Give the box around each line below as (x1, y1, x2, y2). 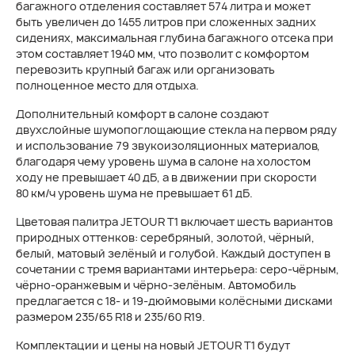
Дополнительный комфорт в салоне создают (16, 106, 269, 121)
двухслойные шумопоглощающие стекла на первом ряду (16, 122, 337, 137)
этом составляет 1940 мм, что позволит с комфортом (16, 46, 309, 61)
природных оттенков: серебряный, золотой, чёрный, (16, 230, 315, 245)
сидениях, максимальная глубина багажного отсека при (16, 30, 334, 45)
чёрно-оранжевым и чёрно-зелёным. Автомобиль (16, 277, 296, 292)
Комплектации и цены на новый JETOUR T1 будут (16, 338, 290, 353)
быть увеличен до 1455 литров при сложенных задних (16, 14, 316, 29)
